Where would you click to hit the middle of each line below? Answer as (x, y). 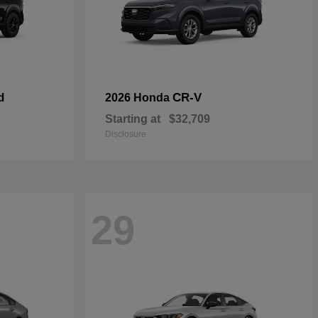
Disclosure (126, 134)
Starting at (133, 119)
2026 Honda (139, 98)
